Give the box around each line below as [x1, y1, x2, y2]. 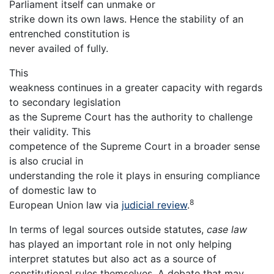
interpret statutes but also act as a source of [9, 253, 217, 265]
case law [207, 223, 247, 236]
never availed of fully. [9, 42, 108, 55]
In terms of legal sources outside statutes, [9, 223, 207, 236]
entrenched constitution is [9, 28, 130, 40]
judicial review [122, 199, 187, 212]
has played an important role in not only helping [9, 238, 232, 251]
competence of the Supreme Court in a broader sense [9, 140, 260, 153]
